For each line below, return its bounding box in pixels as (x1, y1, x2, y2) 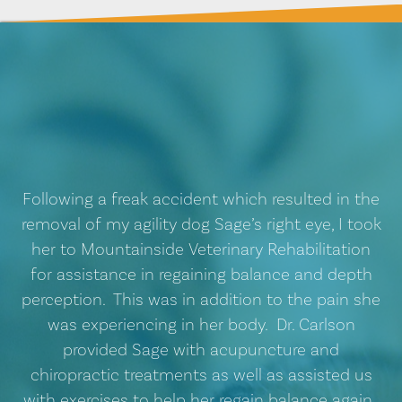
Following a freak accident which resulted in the (22, 188, 380, 210)
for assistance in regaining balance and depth (30, 263, 372, 285)
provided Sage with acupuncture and (63, 338, 339, 361)
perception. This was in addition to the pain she (22, 288, 380, 310)
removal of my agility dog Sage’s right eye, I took (21, 213, 381, 235)
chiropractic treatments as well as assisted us (30, 363, 372, 386)
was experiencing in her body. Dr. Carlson (47, 313, 355, 336)
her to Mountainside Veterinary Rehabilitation (31, 238, 371, 260)
